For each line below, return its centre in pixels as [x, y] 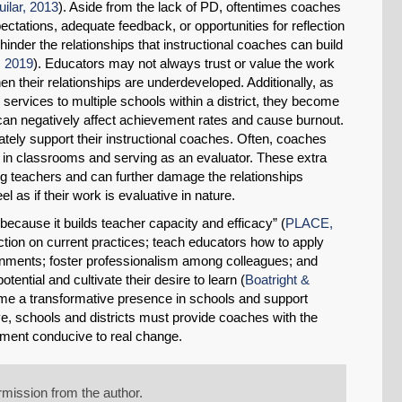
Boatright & [277, 280]
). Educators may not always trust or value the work [184, 64]
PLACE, [309, 223]
